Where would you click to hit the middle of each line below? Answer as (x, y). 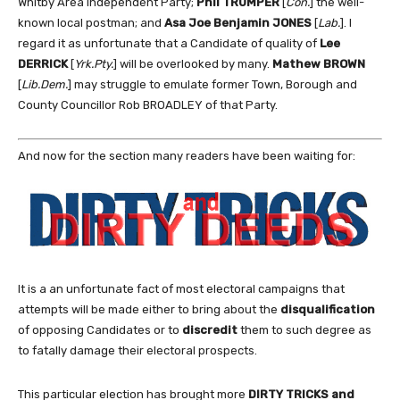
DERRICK (43, 63)
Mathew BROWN (319, 63)
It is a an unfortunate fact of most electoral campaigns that (181, 289)
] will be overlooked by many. (193, 63)
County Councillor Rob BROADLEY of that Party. (148, 104)
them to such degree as (304, 330)
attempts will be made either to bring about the (149, 310)
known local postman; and (91, 22)
